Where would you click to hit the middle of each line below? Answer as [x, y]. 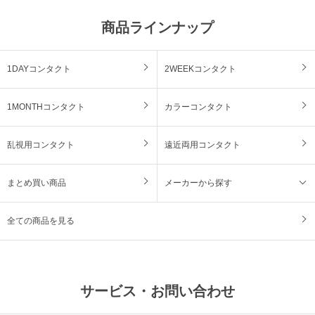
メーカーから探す [198, 182]
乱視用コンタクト [41, 144]
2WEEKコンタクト [200, 69]
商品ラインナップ [157, 27]
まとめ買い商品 [37, 182]
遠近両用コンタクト [202, 144]
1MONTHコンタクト [46, 107]
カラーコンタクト [198, 107]
